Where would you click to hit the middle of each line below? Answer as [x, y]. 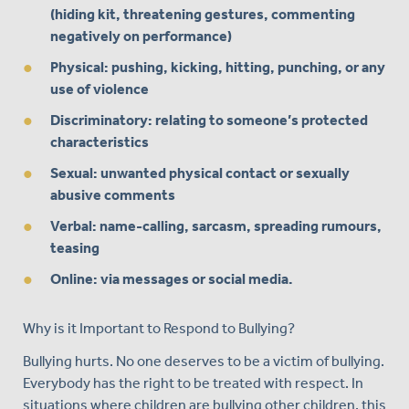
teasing [75, 247]
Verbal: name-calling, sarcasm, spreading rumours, [216, 225]
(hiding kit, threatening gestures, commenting [203, 14]
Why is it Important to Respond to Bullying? [159, 328]
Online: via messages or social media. [172, 278]
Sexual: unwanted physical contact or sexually [200, 173]
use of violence [100, 89]
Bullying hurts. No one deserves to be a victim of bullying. [204, 361]
